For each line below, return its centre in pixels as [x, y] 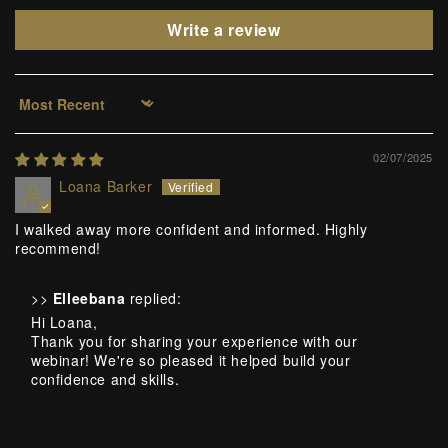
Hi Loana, [64, 321]
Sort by [41, 111]
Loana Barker [106, 185]
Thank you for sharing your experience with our [194, 340]
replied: [153, 297]
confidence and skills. [105, 378]
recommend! [58, 247]
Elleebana [89, 297]
